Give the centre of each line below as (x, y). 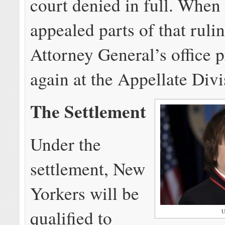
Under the (66, 144)
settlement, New (88, 168)
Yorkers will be (85, 193)
